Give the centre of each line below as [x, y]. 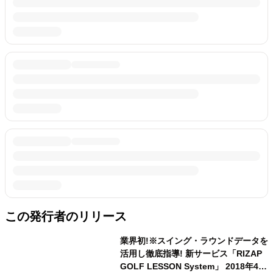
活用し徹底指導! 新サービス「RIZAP [152, 253]
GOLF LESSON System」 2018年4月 [172, 266]
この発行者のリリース [66, 216]
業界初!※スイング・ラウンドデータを [194, 241]
